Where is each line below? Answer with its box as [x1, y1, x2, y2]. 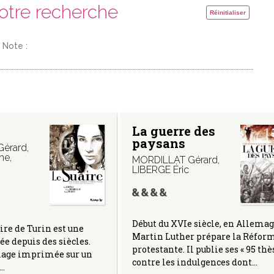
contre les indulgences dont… [131, 256, 257, 268]
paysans [131, 135, 185, 152]
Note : [2, 41, 28, 51]
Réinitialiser [209, 9, 246, 17]
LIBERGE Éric [131, 164, 189, 176]
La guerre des [131, 123, 215, 139]
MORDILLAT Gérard [131, 154, 218, 166]
